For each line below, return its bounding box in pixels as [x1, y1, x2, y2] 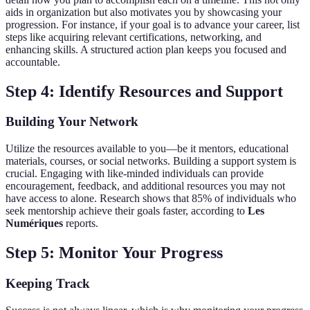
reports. [63, 217, 98, 230]
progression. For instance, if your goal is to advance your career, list [6, 18, 300, 30]
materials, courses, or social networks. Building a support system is [6, 155, 296, 167]
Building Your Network [6, 114, 138, 129]
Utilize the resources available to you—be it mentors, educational [6, 143, 289, 155]
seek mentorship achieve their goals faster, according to [6, 205, 248, 217]
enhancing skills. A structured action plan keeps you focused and [6, 43, 286, 55]
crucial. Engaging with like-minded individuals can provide [6, 167, 264, 180]
